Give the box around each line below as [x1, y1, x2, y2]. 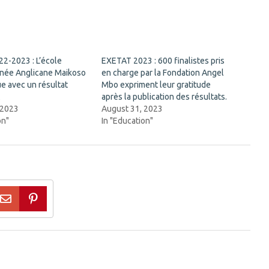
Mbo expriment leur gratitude [101, 79, 211, 89]
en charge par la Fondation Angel [101, 67, 225, 77]
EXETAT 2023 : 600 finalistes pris [101, 55, 225, 65]
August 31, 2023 [101, 103, 163, 113]
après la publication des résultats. [101, 91, 228, 101]
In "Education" [101, 115, 154, 125]
